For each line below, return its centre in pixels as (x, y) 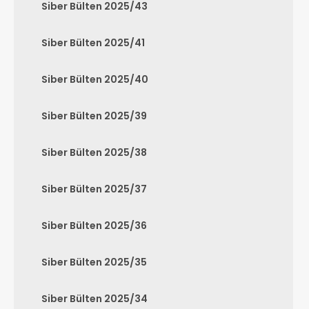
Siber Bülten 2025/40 (95, 79)
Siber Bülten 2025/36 (94, 226)
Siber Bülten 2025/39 (94, 116)
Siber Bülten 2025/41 (93, 43)
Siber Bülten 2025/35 (94, 262)
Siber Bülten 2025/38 (94, 152)
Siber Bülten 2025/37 (94, 189)
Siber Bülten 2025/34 (94, 299)
